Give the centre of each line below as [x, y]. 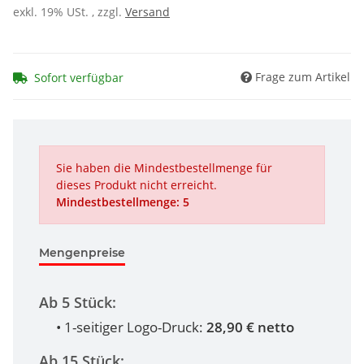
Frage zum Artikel [303, 77]
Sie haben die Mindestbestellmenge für [164, 168]
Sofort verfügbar [79, 78]
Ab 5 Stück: [78, 303]
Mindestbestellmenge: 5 [123, 202]
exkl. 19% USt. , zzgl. [69, 12]
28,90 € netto [250, 327]
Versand [147, 12]
